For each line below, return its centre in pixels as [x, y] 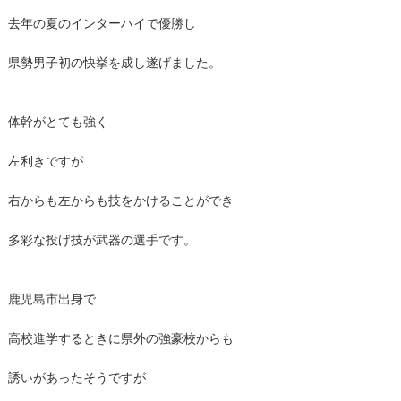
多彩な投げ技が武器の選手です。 [102, 239]
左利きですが [45, 161]
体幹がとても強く [58, 121]
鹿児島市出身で [51, 299]
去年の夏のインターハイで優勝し [102, 23]
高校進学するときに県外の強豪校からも [120, 338]
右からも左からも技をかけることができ [120, 200]
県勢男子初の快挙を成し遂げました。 [114, 62]
